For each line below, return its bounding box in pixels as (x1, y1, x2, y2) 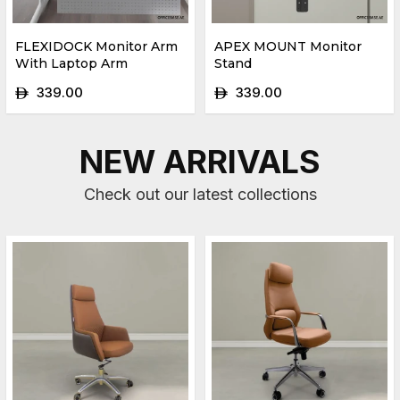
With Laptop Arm (15, 54, 128, 71)
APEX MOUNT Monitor (214, 37, 362, 54)
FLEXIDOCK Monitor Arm (15, 37, 178, 54)
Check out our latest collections (83, 184, 317, 204)
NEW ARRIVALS (79, 141, 321, 181)
